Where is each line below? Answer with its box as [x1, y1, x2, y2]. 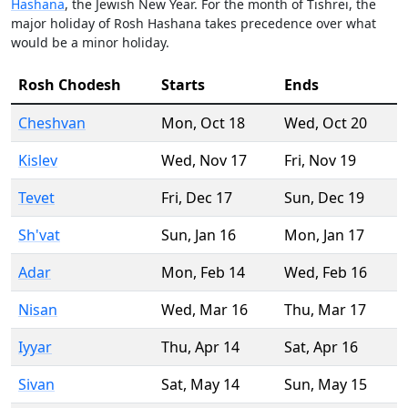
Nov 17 [199, 149, 247, 170]
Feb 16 [322, 261, 367, 282]
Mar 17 [318, 299, 366, 320]
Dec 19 [318, 187, 364, 208]
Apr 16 [313, 336, 358, 357]
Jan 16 [195, 224, 236, 245]
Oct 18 [200, 112, 245, 133]
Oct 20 [322, 112, 367, 133]
